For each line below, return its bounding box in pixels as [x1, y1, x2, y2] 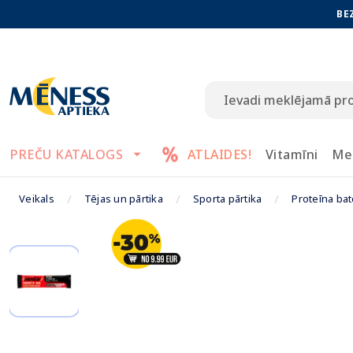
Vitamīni [265, 146, 318, 163]
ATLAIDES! [187, 146, 251, 163]
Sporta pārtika [192, 191, 262, 206]
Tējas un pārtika [84, 191, 163, 206]
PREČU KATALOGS [10, 146, 124, 163]
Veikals [19, 191, 54, 206]
